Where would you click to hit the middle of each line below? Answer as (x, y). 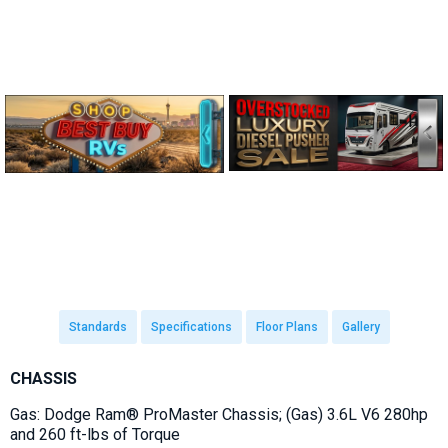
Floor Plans (286, 326)
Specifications (191, 326)
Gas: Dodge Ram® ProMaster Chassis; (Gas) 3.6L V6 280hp (219, 414)
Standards (97, 326)
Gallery (360, 326)
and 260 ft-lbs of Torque (95, 434)
